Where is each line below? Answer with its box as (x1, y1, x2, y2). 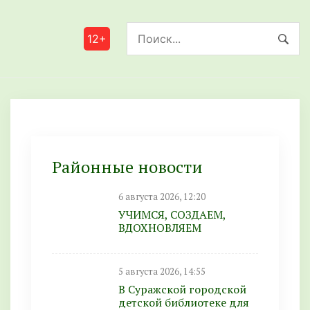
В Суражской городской (118, 281, 246, 297)
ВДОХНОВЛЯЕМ (118, 220, 201, 236)
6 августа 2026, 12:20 (118, 191, 206, 203)
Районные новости (52, 155, 203, 178)
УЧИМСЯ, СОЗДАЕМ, (118, 207, 226, 223)
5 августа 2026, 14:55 (118, 265, 206, 277)
